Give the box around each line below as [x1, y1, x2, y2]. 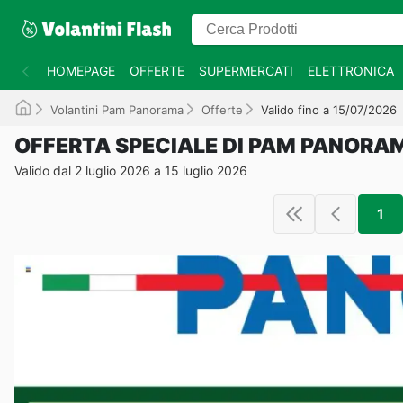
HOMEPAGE [47, 63, 115, 78]
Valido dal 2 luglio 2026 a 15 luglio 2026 [14, 163, 247, 178]
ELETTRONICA [308, 63, 394, 78]
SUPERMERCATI [199, 63, 293, 78]
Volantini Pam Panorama [50, 103, 184, 117]
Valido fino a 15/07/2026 [261, 103, 397, 117]
